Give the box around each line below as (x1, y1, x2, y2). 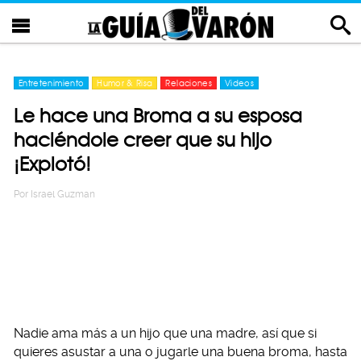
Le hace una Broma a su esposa (14, 104, 302, 127)
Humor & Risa (97, 78, 153, 88)
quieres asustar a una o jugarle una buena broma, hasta (14, 344, 347, 359)
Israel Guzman (31, 189, 95, 200)
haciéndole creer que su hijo (14, 128, 272, 151)
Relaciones (165, 78, 212, 88)
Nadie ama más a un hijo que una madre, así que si (14, 326, 317, 341)
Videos (224, 78, 255, 88)
